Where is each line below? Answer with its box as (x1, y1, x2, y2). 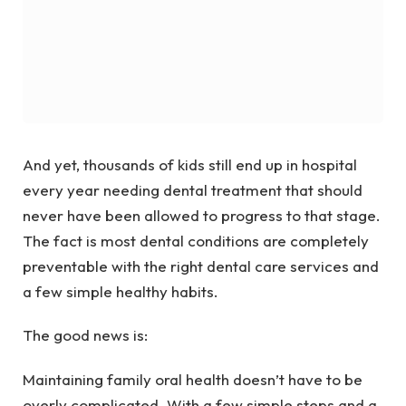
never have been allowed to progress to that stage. (23, 206, 381, 225)
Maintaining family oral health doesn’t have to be (23, 369, 362, 389)
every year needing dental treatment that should (23, 180, 362, 199)
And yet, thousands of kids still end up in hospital (23, 155, 357, 174)
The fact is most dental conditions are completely (23, 231, 369, 250)
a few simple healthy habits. (23, 282, 218, 301)
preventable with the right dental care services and (23, 256, 379, 275)
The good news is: (23, 325, 148, 345)
